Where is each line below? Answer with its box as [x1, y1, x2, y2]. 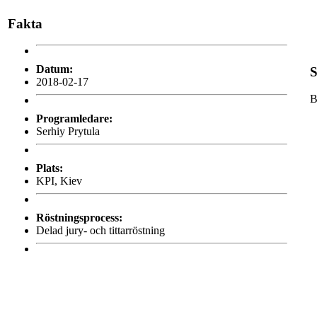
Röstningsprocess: [36, 212, 122, 224]
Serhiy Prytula [36, 125, 100, 138]
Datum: [36, 63, 73, 76]
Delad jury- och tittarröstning [36, 224, 165, 237]
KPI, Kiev [36, 175, 82, 188]
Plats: [36, 162, 63, 175]
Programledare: [36, 113, 113, 125]
